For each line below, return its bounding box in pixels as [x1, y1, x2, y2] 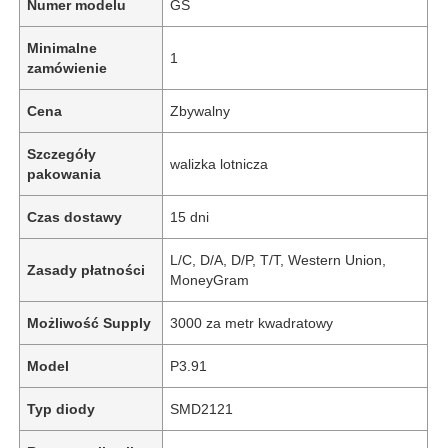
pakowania [27, 165, 102, 182]
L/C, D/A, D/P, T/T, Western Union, [170, 251, 387, 268]
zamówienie [27, 59, 108, 76]
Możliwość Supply [27, 314, 152, 331]
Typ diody [27, 400, 96, 417]
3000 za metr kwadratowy [170, 314, 334, 331]
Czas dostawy [27, 208, 123, 225]
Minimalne [27, 39, 98, 56]
